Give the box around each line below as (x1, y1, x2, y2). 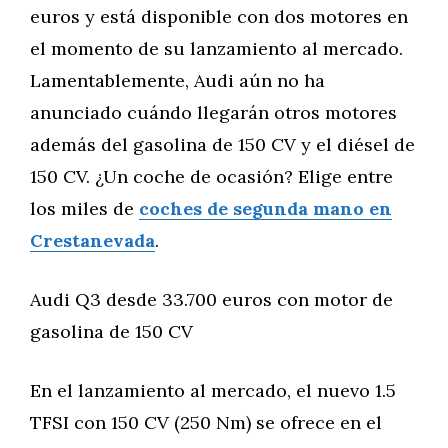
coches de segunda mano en (139, 197, 392, 220)
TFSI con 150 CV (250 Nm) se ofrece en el (30, 411, 382, 434)
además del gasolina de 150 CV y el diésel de (30, 133, 415, 156)
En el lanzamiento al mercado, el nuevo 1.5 (30, 379, 396, 402)
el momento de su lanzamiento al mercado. (30, 37, 403, 60)
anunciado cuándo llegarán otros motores (30, 101, 397, 124)
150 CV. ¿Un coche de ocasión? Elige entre (30, 165, 393, 188)
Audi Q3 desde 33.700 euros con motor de (30, 288, 393, 311)
